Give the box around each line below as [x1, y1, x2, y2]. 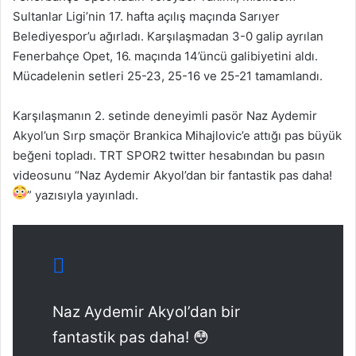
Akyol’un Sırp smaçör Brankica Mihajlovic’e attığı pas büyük [13, 128, 342, 143]
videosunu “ [13, 168, 79, 183]
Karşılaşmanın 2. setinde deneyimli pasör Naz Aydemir [13, 108, 317, 123]
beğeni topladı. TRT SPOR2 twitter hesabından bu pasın [13, 148, 325, 163]
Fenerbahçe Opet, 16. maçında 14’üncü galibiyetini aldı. [13, 48, 318, 64]
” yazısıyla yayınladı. [27, 188, 138, 203]
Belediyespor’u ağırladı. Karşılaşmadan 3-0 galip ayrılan [13, 29, 323, 44]
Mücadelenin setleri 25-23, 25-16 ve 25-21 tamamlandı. [13, 68, 323, 83]
